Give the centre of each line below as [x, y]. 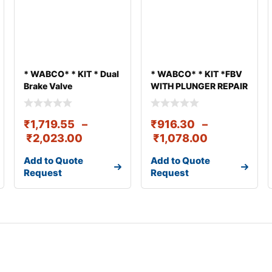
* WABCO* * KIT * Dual [71, 73]
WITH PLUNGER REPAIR [199, 86]
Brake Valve [48, 86]
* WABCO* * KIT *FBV [196, 73]
